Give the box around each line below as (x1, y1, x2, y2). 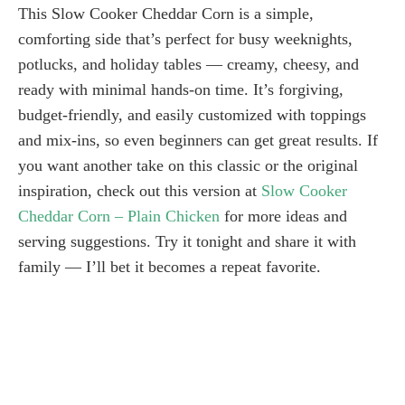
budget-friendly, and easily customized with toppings (18, 105, 366, 124)
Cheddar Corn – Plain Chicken (18, 206, 220, 225)
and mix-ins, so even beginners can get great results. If (18, 130, 378, 149)
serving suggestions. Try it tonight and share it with (18, 231, 356, 250)
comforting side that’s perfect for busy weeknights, (18, 29, 353, 48)
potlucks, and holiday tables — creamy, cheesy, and (18, 54, 359, 73)
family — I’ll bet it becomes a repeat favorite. (18, 257, 321, 276)
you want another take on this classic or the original (18, 155, 358, 174)
